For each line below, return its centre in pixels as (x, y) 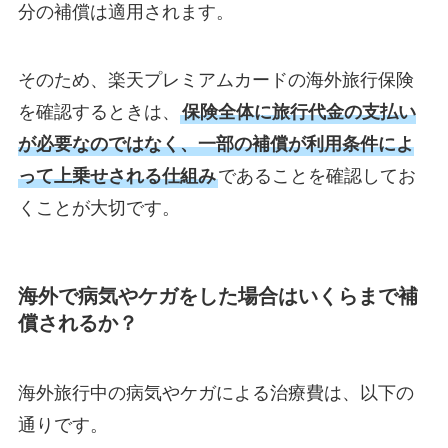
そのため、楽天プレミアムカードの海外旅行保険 (215, 80)
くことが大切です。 (98, 208)
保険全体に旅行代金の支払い (298, 112)
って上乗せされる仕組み (116, 176)
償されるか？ (77, 323)
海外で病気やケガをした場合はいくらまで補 (217, 296)
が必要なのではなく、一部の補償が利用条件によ (215, 144)
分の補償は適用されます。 (125, 12)
